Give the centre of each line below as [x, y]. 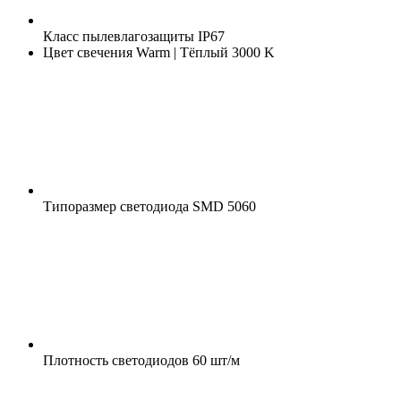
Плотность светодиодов [116, 360]
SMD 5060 [222, 206]
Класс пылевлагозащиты [119, 36]
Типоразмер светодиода [116, 206]
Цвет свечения [88, 52]
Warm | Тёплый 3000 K [204, 52]
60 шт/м [214, 360]
